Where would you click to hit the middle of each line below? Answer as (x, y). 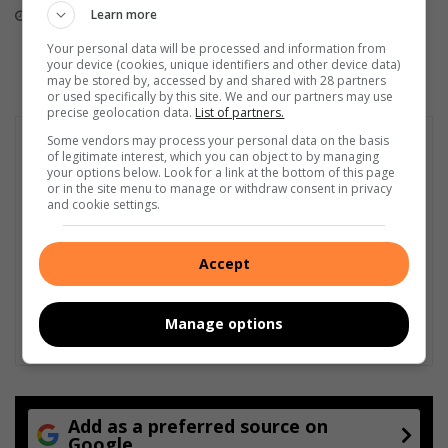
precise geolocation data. (121, 112)
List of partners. (240, 112)
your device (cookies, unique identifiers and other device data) (224, 64)
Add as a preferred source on (198, 425)
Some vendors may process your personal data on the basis (218, 140)
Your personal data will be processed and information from (217, 48)
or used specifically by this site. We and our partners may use (220, 96)
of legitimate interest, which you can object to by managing (213, 156)
